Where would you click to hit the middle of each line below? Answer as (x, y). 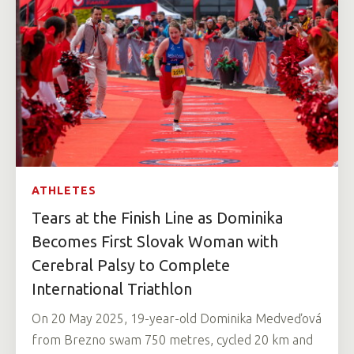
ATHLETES (64, 190)
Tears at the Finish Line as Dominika (157, 217)
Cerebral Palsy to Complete (131, 265)
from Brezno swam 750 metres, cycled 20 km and (172, 339)
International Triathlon (112, 288)
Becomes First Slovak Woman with (155, 241)
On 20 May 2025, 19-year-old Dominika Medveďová (177, 318)
